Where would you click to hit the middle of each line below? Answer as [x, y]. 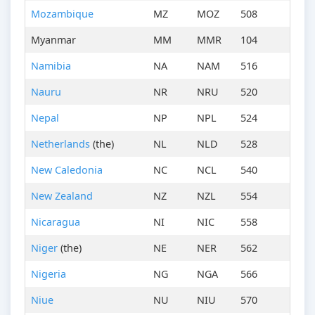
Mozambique [62, 14]
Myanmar [53, 40]
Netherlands [60, 144]
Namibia [51, 66]
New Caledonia [67, 170]
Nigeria [49, 274]
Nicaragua [56, 222]
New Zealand [62, 196]
